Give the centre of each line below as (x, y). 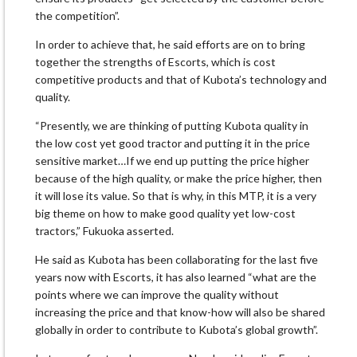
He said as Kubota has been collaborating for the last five (177, 260)
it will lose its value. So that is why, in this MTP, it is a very (176, 196)
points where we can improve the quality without (157, 295)
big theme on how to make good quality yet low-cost (165, 214)
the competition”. (77, 16)
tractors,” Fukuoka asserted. (104, 231)
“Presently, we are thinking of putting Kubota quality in (172, 126)
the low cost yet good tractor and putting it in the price (173, 143)
